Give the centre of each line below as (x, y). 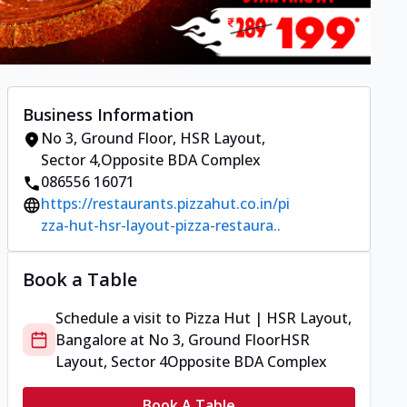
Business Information (108, 115)
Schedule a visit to (120, 318)
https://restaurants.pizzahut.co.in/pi (165, 204)
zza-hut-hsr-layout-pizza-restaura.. (161, 226)
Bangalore (91, 340)
